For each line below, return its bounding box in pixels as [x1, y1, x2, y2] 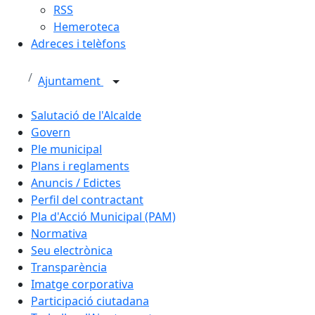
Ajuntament [38, 73, 103, 89]
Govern [31, 124, 70, 140]
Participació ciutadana [31, 292, 149, 309]
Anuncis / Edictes [31, 174, 121, 191]
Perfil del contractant [31, 191, 143, 207]
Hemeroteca [53, 18, 120, 34]
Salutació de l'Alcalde [31, 107, 141, 123]
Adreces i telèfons [31, 35, 126, 51]
